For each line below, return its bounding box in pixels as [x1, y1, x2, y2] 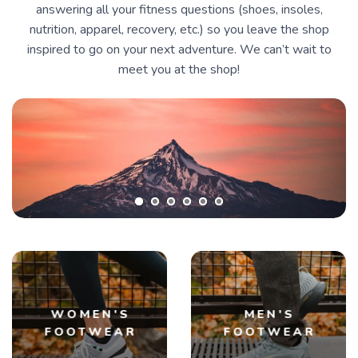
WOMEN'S [50, 306, 131, 323]
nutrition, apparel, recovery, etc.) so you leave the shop [29, 21, 329, 39]
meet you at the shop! [118, 61, 240, 79]
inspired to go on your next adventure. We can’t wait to [26, 41, 332, 59]
